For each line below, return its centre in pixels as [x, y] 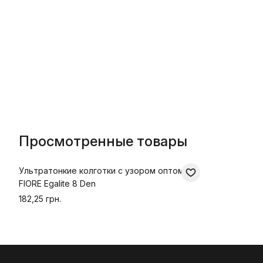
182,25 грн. [40, 199]
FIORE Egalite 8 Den [57, 183]
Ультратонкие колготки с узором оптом [101, 171]
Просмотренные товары [103, 141]
